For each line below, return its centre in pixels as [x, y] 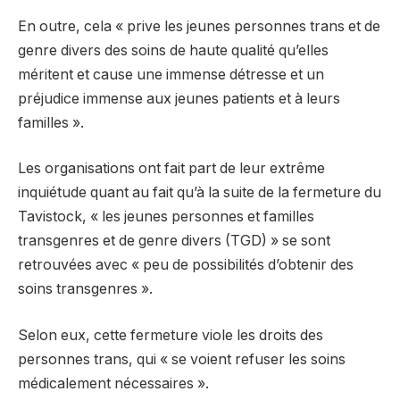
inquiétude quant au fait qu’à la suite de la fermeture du [200, 193]
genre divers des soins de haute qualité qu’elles [173, 50]
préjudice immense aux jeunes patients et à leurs [179, 98]
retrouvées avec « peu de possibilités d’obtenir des [186, 265]
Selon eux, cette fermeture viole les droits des [171, 335]
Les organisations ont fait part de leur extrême [171, 169]
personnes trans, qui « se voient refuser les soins [182, 359]
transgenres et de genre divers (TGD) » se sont [174, 241]
